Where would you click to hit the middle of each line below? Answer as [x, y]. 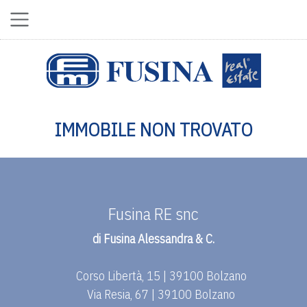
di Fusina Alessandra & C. [153, 239]
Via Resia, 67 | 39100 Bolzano [161, 294]
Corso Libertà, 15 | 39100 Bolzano [161, 276]
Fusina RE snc [153, 214]
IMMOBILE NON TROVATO [153, 129]
